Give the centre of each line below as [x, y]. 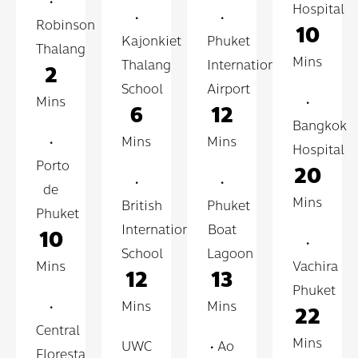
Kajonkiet [151, 41]
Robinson [66, 25]
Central [58, 330]
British [142, 205]
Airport [229, 89]
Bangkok [320, 125]
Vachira [315, 266]
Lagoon [230, 253]
